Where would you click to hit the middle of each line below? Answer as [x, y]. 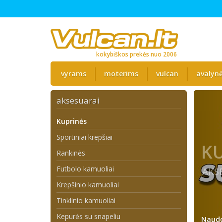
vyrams [74, 74]
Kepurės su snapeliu [88, 216]
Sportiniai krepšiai [84, 137]
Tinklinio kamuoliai [86, 200]
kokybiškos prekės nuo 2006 [136, 54]
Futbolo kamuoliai [85, 169]
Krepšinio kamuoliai [88, 185]
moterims [121, 74]
